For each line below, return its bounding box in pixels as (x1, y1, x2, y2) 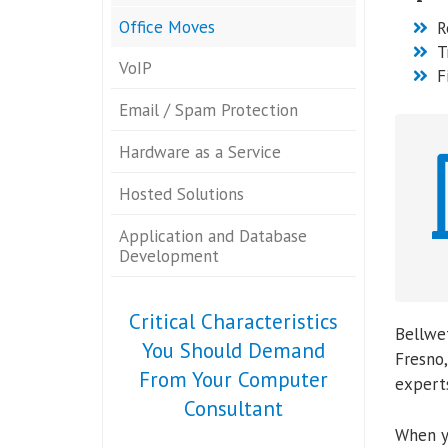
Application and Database (119, 225, 307, 247)
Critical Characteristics (128, 308, 338, 335)
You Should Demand (141, 337, 325, 364)
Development (119, 245, 219, 267)
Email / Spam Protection (119, 99, 298, 121)
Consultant (183, 395, 283, 422)
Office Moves (119, 16, 215, 38)
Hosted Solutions (119, 183, 244, 205)
